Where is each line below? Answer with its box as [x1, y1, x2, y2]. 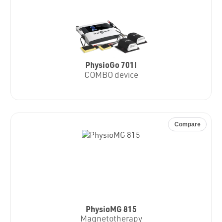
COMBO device [84, 71, 138, 80]
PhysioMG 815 [85, 207, 137, 215]
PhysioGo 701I [85, 62, 137, 70]
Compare [174, 121, 201, 128]
